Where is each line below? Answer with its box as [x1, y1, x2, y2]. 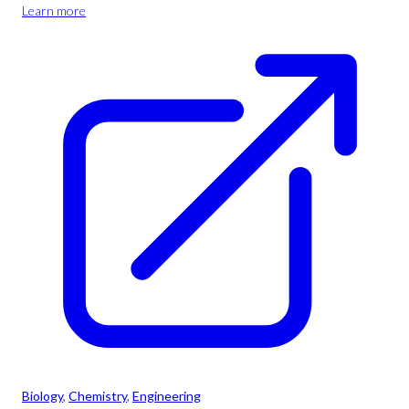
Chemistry [68, 388, 127, 404]
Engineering [132, 388, 201, 404]
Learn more [22, 3, 86, 18]
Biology [22, 388, 63, 404]
